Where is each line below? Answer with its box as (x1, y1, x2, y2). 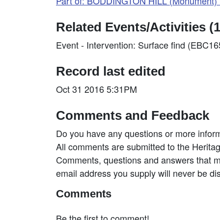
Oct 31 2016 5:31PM (56, 82, 137, 95)
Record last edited (56, 64, 165, 78)
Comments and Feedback (56, 109, 209, 122)
